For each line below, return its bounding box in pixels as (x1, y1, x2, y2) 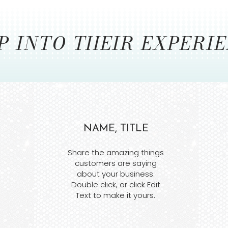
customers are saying (74, 158, 157, 169)
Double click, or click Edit (71, 179, 160, 190)
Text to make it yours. (76, 190, 156, 201)
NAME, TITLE (83, 124, 149, 134)
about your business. (76, 168, 155, 180)
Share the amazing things (67, 147, 164, 158)
